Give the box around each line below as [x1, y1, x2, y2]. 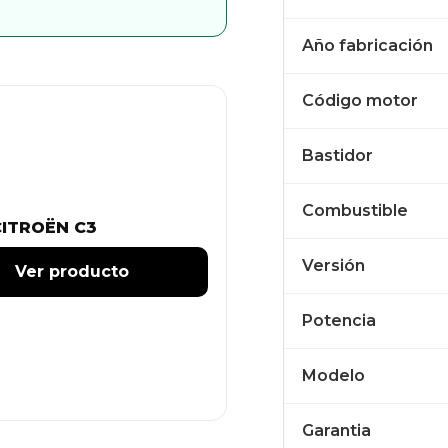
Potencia [301, 311, 376, 330]
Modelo [301, 366, 365, 385]
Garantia [301, 421, 371, 440]
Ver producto [14, 261, 129, 281]
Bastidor [301, 146, 373, 165]
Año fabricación [301, 36, 433, 55]
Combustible [301, 201, 408, 220]
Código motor [301, 91, 418, 110]
